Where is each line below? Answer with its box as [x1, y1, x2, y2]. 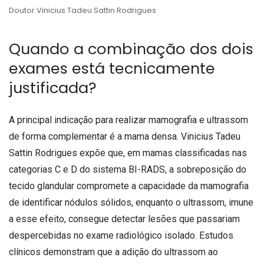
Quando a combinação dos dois [9, 38, 253, 60]
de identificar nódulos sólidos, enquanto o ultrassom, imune [9, 196, 253, 208]
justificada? [9, 77, 97, 98]
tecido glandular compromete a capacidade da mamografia [9, 180, 249, 192]
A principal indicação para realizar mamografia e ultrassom [9, 114, 248, 126]
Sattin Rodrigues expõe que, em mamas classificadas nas [9, 147, 247, 159]
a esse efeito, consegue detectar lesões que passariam [9, 213, 240, 225]
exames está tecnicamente [9, 57, 215, 79]
